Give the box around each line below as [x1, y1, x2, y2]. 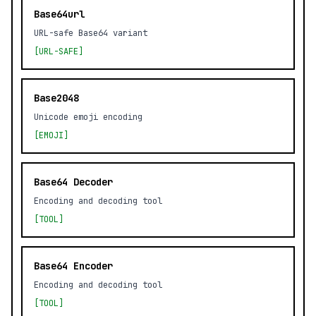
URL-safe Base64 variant [34, 28, 147, 39]
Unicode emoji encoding [34, 111, 142, 123]
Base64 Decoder [34, 176, 113, 188]
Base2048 [34, 92, 79, 104]
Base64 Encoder [34, 260, 113, 272]
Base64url [34, 8, 85, 20]
